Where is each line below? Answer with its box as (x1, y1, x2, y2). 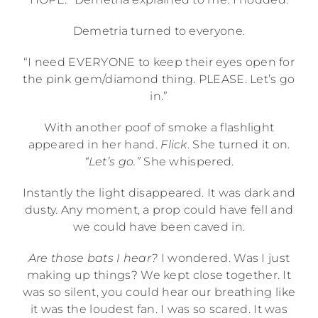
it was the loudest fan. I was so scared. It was (30, 302, 288, 316)
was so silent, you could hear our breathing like (22, 285, 296, 299)
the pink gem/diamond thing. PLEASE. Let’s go (23, 72, 295, 86)
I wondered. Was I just (158, 251, 290, 265)
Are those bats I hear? (28, 251, 158, 265)
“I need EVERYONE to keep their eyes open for (23, 55, 295, 69)
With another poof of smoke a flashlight (43, 120, 275, 134)
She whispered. (140, 154, 234, 168)
